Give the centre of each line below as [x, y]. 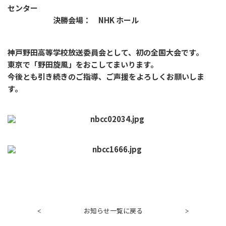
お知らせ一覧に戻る [113, 211]
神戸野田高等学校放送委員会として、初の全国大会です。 [105, 52]
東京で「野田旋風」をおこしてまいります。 [83, 64]
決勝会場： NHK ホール [73, 20]
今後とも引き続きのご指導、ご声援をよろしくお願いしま [106, 76]
